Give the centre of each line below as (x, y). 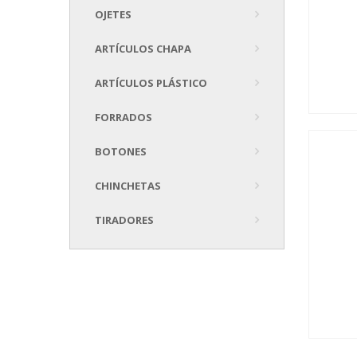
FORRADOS (124, 117)
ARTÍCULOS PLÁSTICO (151, 83)
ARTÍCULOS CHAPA (143, 49)
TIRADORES (124, 220)
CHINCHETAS (128, 186)
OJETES (113, 14)
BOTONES (121, 151)
